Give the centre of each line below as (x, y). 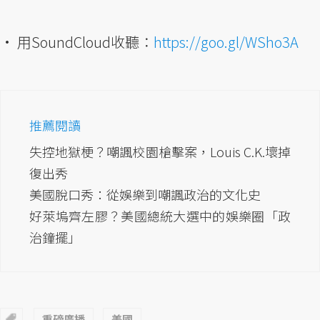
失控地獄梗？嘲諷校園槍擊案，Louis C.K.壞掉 (160, 151)
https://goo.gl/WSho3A (226, 41)
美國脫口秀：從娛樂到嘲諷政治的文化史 (145, 194)
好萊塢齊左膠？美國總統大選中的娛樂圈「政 (160, 215)
